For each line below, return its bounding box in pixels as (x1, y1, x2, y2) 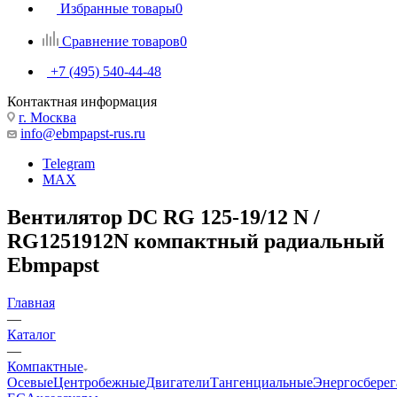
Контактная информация (7, 93, 157, 109)
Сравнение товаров (62, 33, 180, 49)
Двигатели (145, 374, 210, 390)
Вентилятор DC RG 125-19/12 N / (7, 205, 320, 229)
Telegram (43, 155, 95, 171)
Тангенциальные (210, 374, 313, 390)
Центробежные (53, 374, 145, 390)
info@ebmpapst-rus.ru (20, 125, 145, 141)
